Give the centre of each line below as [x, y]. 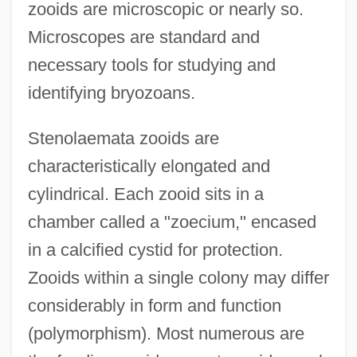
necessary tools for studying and [151, 65]
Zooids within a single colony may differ [178, 277]
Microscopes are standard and [143, 37]
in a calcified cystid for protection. [155, 249]
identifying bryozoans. [111, 92]
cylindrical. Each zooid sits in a [145, 194]
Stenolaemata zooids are [123, 138]
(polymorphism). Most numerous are [166, 333]
